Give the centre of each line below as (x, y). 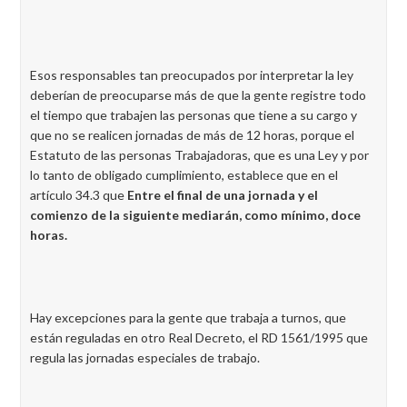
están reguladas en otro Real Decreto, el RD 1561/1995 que (199, 338)
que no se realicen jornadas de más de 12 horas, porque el (192, 135)
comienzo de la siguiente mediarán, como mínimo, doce (195, 215)
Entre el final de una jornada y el (223, 195)
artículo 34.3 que (79, 195)
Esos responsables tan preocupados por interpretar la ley (192, 75)
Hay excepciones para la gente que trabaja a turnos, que (188, 318)
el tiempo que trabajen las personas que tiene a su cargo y (194, 115)
